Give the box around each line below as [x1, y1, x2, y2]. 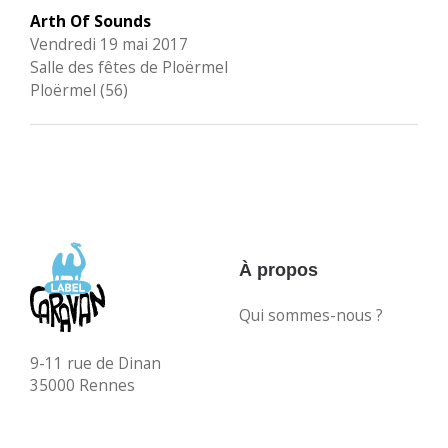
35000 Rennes [30, 374, 135, 396]
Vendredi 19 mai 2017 [30, 33, 188, 55]
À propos [239, 260, 318, 280]
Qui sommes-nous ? [239, 304, 383, 326]
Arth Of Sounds [30, 10, 151, 32]
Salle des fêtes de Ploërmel [30, 56, 228, 78]
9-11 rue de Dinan [30, 352, 161, 374]
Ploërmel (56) [30, 79, 128, 101]
